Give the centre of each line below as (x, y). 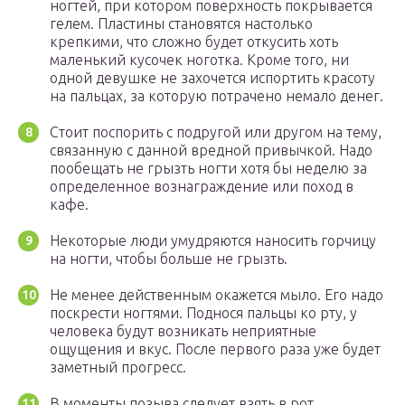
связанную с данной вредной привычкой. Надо (211, 151)
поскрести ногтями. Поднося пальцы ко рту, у (203, 313)
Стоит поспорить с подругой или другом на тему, (216, 132)
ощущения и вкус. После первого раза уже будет (215, 349)
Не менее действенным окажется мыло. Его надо (217, 295)
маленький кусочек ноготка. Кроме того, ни (199, 60)
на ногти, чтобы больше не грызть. (169, 259)
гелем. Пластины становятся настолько (181, 24)
